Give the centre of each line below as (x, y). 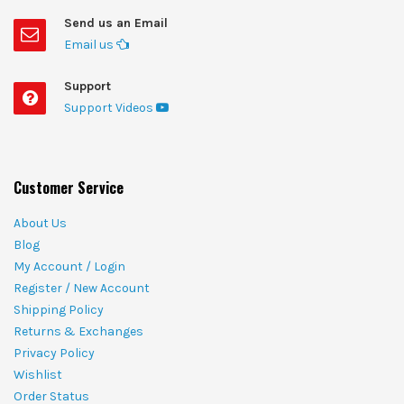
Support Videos (110, 107)
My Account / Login (69, 266)
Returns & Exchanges (78, 331)
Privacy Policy (54, 353)
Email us (90, 44)
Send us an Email (116, 23)
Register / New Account (82, 288)
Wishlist (38, 374)
